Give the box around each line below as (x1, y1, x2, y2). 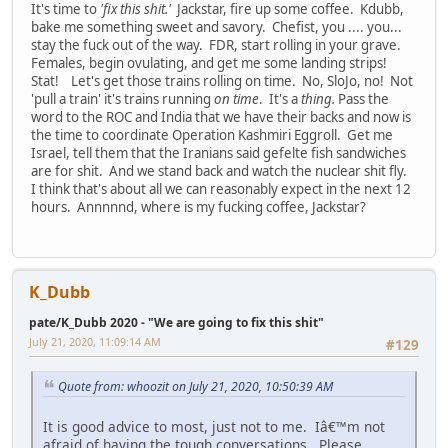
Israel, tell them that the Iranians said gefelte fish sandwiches (31, 144, 406, 163)
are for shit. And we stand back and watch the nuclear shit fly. (31, 162, 416, 181)
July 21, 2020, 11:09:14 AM (29, 334, 161, 350)
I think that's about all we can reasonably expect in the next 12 (31, 180, 411, 199)
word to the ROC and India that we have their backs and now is (31, 108, 411, 127)
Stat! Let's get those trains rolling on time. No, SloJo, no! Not (31, 72, 413, 91)
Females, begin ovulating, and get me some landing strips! (31, 54, 390, 73)
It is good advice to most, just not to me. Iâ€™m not (43, 417, 385, 437)
